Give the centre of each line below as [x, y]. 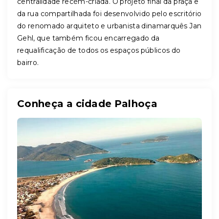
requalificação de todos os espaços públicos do [99, 50]
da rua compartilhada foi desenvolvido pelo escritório [109, 14]
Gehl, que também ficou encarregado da [88, 38]
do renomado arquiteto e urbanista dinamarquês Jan [109, 26]
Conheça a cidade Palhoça [87, 104]
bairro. [28, 63]
